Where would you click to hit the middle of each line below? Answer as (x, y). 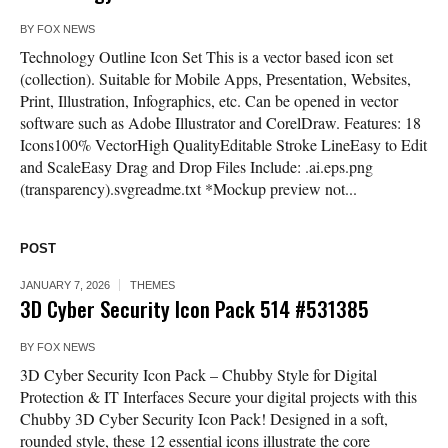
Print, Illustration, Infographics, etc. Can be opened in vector (209, 101)
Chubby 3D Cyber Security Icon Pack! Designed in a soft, (204, 419)
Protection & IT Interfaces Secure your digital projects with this (218, 397)
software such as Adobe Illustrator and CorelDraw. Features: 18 (220, 123)
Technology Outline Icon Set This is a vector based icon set (206, 57)
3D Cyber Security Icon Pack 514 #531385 (194, 309)
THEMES (152, 285)
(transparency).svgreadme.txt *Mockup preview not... (188, 189)
